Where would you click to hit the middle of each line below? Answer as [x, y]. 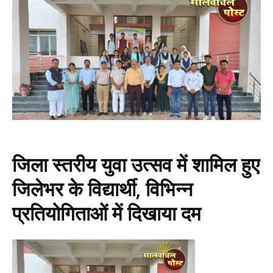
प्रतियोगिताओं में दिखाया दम [107, 213]
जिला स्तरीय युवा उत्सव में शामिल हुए [136, 165]
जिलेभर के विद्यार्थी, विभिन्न [102, 189]
